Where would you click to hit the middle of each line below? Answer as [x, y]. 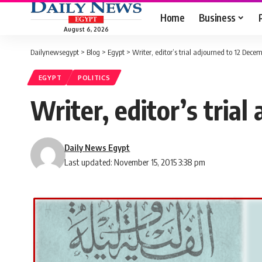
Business [217, 17]
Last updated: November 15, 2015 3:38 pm [135, 162]
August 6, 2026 [86, 29]
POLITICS [94, 78]
